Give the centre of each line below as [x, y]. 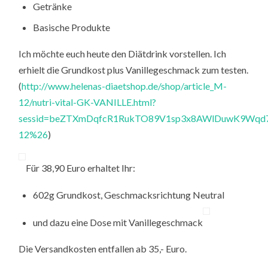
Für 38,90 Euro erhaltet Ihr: [81, 168]
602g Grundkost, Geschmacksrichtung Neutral [129, 194]
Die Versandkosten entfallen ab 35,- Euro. [103, 249]
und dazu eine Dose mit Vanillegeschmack [118, 222]
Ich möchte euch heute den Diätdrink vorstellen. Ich [123, 54]
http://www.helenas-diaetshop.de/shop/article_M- [124, 86]
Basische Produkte [72, 27]
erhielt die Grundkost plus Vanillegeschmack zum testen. [134, 70]
